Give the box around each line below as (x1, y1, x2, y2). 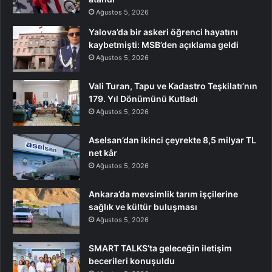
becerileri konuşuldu (89, 256, 175, 267)
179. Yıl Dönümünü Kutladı (89, 93, 198, 104)
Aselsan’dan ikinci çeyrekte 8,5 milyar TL (89, 135, 256, 146)
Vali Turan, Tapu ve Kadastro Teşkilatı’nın (89, 81, 257, 92)
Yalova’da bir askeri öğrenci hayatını (89, 27, 238, 38)
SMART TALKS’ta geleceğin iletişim (89, 243, 232, 254)
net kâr (89, 148, 117, 158)
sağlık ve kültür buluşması (89, 202, 197, 212)
